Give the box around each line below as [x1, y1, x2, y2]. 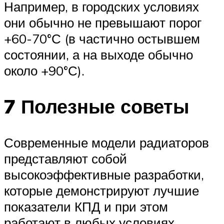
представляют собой [4, 150, 127, 167]
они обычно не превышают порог [4, 14, 201, 30]
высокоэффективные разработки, [4, 166, 204, 183]
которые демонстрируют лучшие [4, 182, 199, 199]
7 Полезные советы [4, 94, 189, 119]
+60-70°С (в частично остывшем [4, 30, 200, 46]
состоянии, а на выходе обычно [4, 46, 193, 62]
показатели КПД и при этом [4, 198, 168, 215]
